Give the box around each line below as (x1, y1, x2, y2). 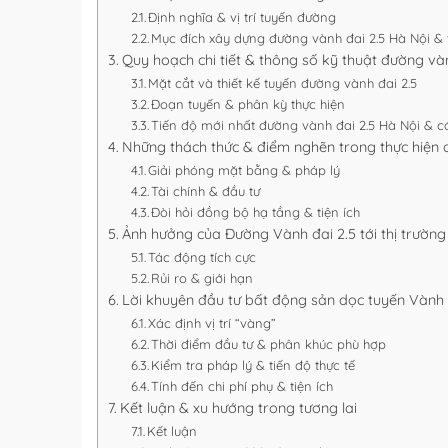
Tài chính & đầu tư (151, 183, 261, 200)
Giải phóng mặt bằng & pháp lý (148, 162, 341, 179)
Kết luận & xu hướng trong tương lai (119, 399, 357, 418)
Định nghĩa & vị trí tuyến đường (148, 9, 337, 26)
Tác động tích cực (148, 249, 257, 266)
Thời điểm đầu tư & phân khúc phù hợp (151, 336, 387, 353)
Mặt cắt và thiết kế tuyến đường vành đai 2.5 (148, 75, 418, 92)
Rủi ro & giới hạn (151, 270, 254, 287)
